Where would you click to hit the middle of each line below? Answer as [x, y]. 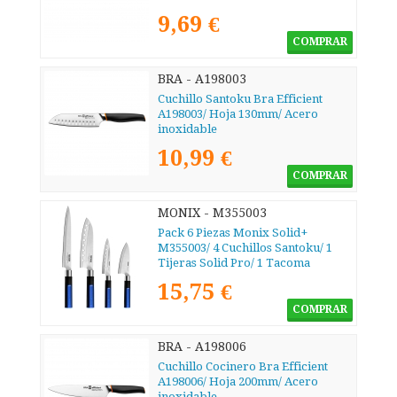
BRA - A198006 [202, 347]
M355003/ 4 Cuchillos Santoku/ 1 [245, 248]
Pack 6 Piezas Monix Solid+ [233, 233]
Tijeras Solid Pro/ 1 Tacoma [234, 263]
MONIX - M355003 [212, 213]
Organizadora [197, 278]
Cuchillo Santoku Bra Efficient [240, 99]
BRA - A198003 [202, 79]
